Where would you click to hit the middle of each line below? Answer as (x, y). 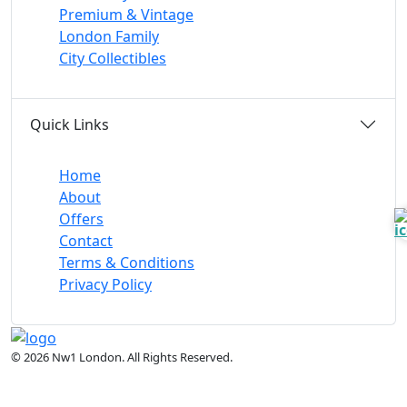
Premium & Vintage (126, 15)
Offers (81, 219)
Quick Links (69, 125)
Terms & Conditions (127, 263)
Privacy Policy (105, 285)
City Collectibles (113, 59)
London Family (109, 37)
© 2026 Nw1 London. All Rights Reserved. (122, 357)
